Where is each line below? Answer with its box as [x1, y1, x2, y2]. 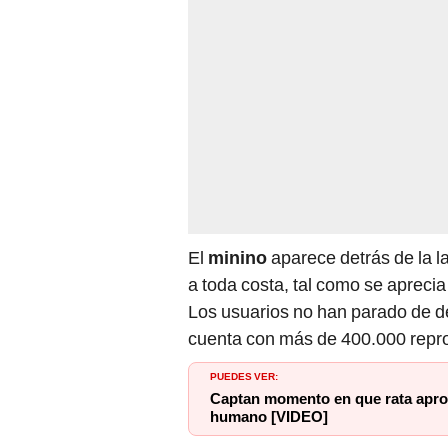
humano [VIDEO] [210, 408, 328, 427]
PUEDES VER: [210, 367, 278, 384]
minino [208, 247, 271, 269]
